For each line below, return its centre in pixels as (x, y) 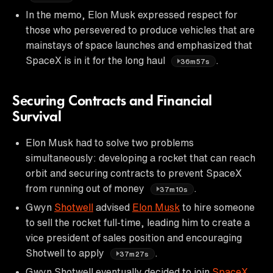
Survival (37, 117)
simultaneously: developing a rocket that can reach (140, 158)
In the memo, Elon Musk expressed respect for (132, 14)
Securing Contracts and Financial (112, 101)
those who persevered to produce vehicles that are (140, 30)
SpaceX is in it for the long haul (97, 60)
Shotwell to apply (66, 253)
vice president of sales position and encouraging (134, 237)
